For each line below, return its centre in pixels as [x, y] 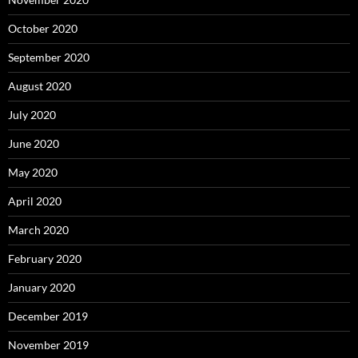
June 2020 [34, 144]
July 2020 [32, 115]
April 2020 [35, 201]
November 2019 [48, 345]
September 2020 [49, 58]
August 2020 [40, 86]
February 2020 [45, 259]
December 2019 [48, 316]
